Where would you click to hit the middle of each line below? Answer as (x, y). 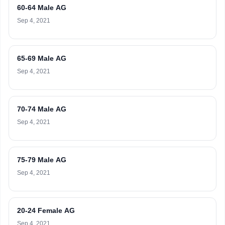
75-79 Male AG (42, 160)
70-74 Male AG (42, 109)
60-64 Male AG (42, 8)
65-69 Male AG (42, 58)
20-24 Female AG (46, 210)
